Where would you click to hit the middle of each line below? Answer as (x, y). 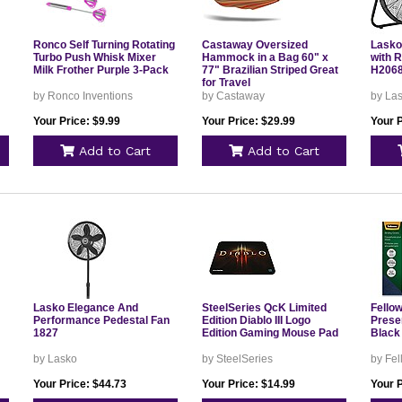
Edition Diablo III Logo (256, 320)
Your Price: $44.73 (79, 384)
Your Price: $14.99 (248, 384)
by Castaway (233, 96)
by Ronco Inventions (83, 96)
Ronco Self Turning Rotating (104, 45)
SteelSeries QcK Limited (264, 308)
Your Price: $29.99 (248, 121)
